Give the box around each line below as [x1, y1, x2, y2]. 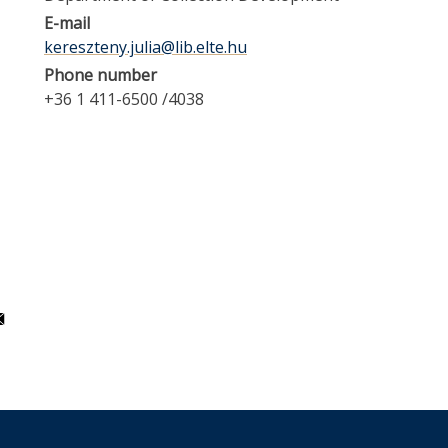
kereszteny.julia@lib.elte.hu [44, 36, 247, 58]
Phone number [44, 64, 157, 86]
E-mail [44, 12, 90, 34]
